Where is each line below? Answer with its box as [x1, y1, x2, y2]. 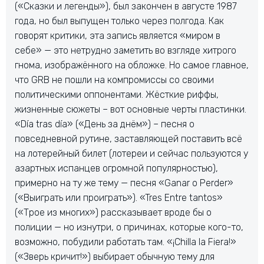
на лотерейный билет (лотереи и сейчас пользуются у [15, 148, 248, 159]
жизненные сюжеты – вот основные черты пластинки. [15, 104, 246, 115]
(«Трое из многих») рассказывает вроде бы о [15, 207, 212, 218]
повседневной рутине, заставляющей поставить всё [15, 133, 242, 144]
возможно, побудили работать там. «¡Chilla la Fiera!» [15, 236, 236, 247]
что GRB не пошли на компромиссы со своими [15, 74, 214, 85]
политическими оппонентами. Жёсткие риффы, [15, 89, 219, 100]
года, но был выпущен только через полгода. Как [15, 15, 224, 27]
